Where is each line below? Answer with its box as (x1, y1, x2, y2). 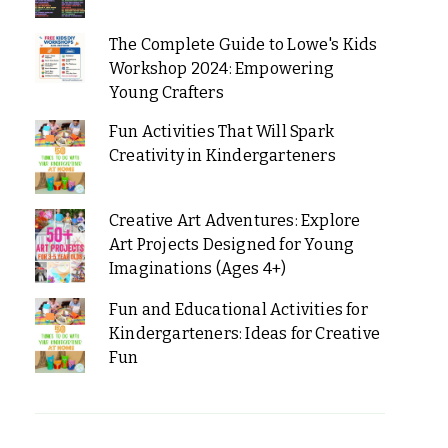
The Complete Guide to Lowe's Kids (108, 34, 378, 54)
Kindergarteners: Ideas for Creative (108, 324, 380, 344)
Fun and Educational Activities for (108, 300, 368, 320)
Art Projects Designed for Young (108, 235, 355, 255)
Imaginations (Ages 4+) (108, 259, 287, 279)
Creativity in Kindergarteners (108, 145, 336, 165)
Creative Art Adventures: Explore (108, 211, 361, 231)
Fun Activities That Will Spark (108, 121, 334, 141)
